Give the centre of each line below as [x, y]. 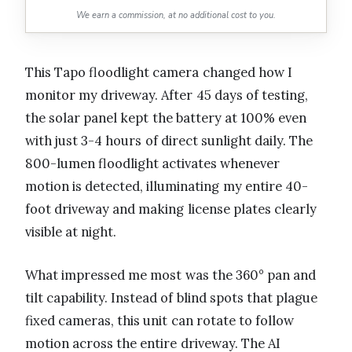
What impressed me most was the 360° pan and [171, 275]
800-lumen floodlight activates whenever [153, 164]
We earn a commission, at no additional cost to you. [176, 16]
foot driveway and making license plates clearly [171, 209]
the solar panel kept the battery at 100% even [166, 118]
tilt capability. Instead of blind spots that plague [172, 298]
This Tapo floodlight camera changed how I [159, 73]
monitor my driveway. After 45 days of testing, [167, 95]
